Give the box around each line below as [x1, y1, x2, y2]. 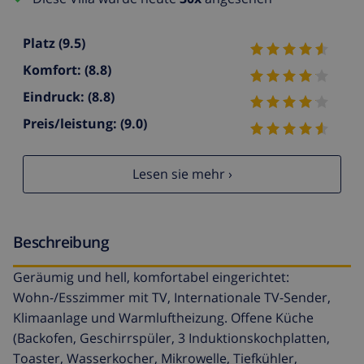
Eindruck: [23, 88, 88, 106]
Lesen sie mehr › [132, 165, 232, 184]
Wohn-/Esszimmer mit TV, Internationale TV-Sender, [13, 288, 331, 306]
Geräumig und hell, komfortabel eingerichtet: [13, 267, 289, 286]
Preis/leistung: [23, 114, 120, 132]
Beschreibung [13, 231, 110, 253]
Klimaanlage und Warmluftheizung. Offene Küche [13, 308, 314, 327]
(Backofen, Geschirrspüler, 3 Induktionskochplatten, [13, 328, 330, 347]
